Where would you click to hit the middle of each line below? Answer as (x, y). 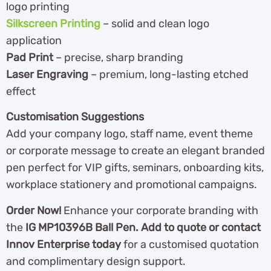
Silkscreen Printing (53, 24)
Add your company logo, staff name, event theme (129, 134)
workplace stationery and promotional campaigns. (132, 185)
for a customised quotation (190, 244)
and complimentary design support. (96, 261)
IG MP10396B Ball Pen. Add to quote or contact (143, 227)
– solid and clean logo (156, 24)
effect (21, 92)
